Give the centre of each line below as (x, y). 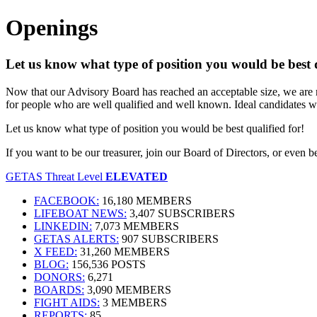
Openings (52, 28)
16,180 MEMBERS (145, 200)
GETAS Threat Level (56, 176)
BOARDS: (59, 289)
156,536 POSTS (107, 264)
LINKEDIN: (63, 226)
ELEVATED (137, 176)
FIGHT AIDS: (67, 302)
